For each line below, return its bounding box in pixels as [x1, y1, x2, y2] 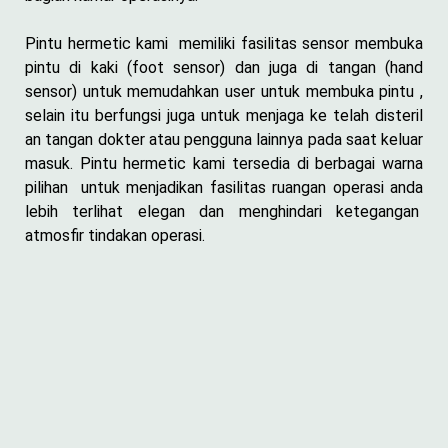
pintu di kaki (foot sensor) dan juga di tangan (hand [25, 57, 423, 77]
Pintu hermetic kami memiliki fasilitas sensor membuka [25, 33, 423, 53]
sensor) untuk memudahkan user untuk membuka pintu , [25, 81, 423, 101]
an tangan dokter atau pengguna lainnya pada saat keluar [25, 129, 423, 149]
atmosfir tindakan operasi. [25, 225, 205, 245]
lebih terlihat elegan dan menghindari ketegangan [25, 201, 423, 221]
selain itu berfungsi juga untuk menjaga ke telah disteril [25, 105, 423, 125]
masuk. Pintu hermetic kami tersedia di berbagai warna [25, 153, 423, 173]
